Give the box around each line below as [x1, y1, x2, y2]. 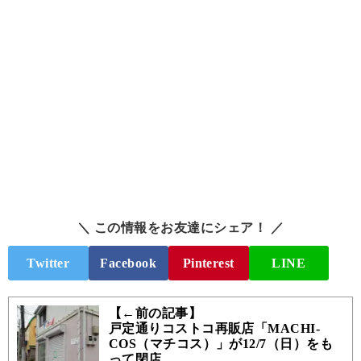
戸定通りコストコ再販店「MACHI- [108, 322, 321, 336]
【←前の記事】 [108, 306, 202, 321]
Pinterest [182, 255, 234, 270]
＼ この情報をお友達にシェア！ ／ [77, 221, 284, 235]
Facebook [100, 255, 157, 270]
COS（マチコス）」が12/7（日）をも [108, 337, 334, 351]
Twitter [27, 255, 70, 270]
